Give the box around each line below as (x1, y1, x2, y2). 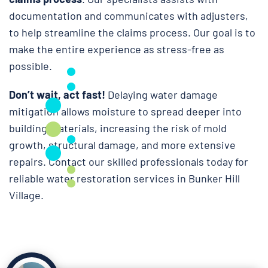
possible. (9, 59, 52, 73)
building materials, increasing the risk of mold (9, 121, 227, 135)
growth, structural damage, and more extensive (9, 138, 236, 152)
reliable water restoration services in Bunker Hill (9, 172, 240, 185)
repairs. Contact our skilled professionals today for (9, 155, 248, 169)
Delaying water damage (105, 88, 218, 102)
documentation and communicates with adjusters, (9, 9, 248, 23)
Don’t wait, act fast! (9, 88, 105, 102)
